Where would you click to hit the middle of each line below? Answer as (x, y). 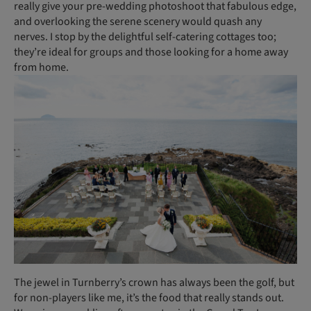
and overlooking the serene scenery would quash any (138, 22)
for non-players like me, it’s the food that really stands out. (149, 297)
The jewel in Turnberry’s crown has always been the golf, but (154, 282)
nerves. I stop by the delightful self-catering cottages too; (145, 37)
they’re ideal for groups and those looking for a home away (151, 52)
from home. (41, 68)
